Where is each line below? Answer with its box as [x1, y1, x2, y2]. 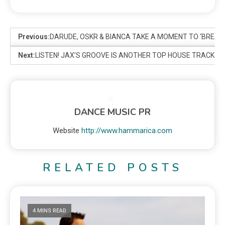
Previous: [18, 33, 50, 41]
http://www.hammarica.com [81, 126, 172, 136]
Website [53, 126, 79, 136]
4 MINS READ [33, 207, 67, 214]
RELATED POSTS [42, 160, 183, 176]
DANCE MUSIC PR [74, 106, 151, 119]
